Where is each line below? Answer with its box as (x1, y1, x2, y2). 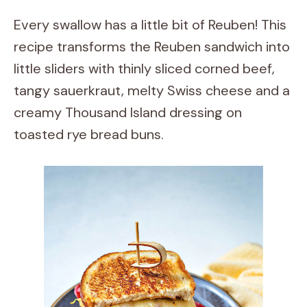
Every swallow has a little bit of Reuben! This (14, 16, 286, 34)
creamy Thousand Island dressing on (14, 103, 242, 121)
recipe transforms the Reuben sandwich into (14, 38, 290, 56)
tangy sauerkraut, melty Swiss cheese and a (14, 82, 290, 99)
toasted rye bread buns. (14, 125, 164, 143)
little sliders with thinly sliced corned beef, (14, 60, 275, 77)
